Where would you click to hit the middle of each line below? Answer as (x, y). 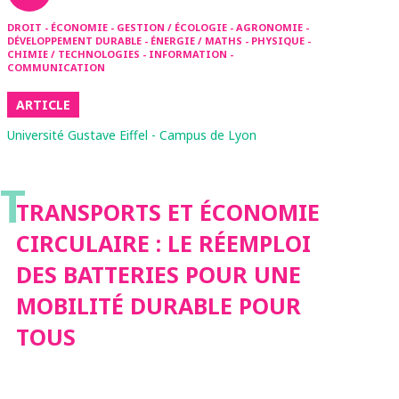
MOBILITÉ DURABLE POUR (159, 305)
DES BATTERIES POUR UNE (159, 274)
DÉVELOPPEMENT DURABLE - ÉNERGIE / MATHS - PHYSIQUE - (159, 41)
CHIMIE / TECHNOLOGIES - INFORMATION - (120, 54)
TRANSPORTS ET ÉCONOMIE (168, 212)
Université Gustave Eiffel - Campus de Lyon (132, 135)
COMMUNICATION (56, 67)
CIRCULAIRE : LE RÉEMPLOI (163, 243)
